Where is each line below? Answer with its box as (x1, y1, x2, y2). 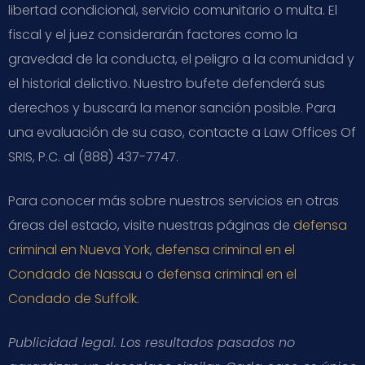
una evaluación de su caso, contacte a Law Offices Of (8, 122, 356, 142)
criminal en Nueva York (8, 240, 150, 259)
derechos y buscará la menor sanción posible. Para (8, 98, 336, 117)
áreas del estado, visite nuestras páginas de (8, 215, 293, 235)
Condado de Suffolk (8, 288, 137, 308)
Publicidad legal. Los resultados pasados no (8, 332, 295, 352)
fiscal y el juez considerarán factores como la (8, 24, 297, 44)
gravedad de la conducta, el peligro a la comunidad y (8, 49, 354, 68)
